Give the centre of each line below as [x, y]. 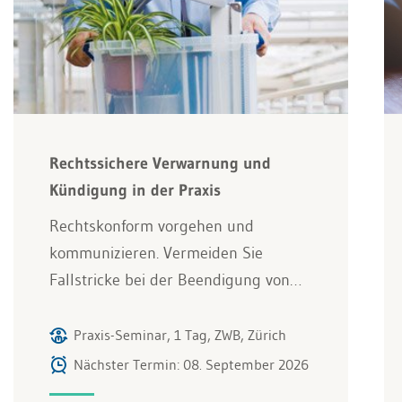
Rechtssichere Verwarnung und [160, 163]
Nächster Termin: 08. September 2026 [191, 364]
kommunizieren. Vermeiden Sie [156, 253]
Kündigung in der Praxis [135, 190]
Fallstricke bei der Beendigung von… [175, 280]
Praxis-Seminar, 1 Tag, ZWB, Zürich [180, 334]
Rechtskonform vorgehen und [152, 226]
